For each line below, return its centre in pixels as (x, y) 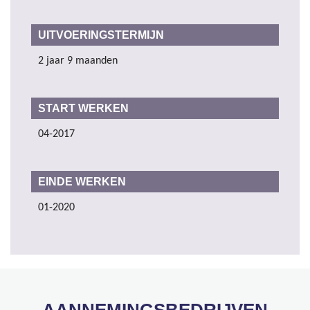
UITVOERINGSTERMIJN (101, 35)
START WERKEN (83, 109)
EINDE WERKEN (82, 182)
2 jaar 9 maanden (78, 61)
